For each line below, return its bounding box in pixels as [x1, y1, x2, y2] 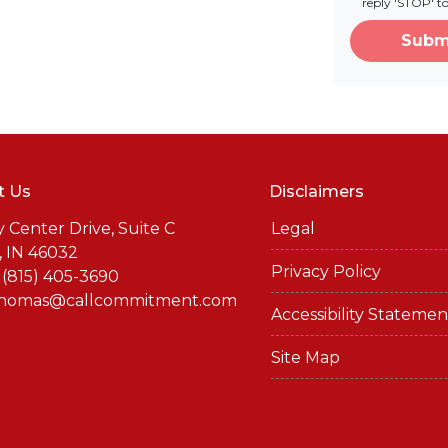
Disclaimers [269, 182, 364, 201]
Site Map [271, 348, 340, 367]
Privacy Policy [271, 262, 381, 281]
